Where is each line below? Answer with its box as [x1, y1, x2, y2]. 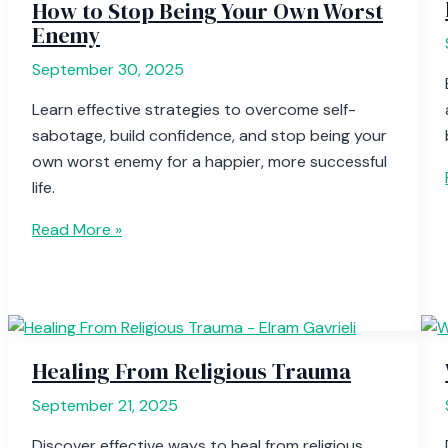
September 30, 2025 [32, 58, 184, 80]
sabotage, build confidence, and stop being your [32, 124, 387, 146]
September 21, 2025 [32, 394, 178, 416]
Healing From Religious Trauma [32, 355, 351, 386]
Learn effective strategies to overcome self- [32, 98, 356, 120]
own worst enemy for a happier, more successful [32, 150, 387, 172]
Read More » [32, 218, 122, 240]
